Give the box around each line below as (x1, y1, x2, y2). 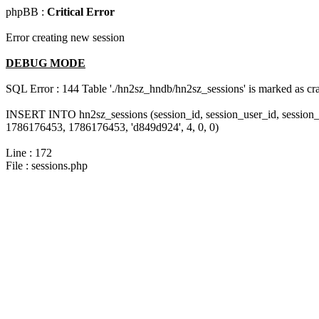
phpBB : (6, 6, 47, 18)
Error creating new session (6, 31, 125, 43)
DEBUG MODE (6, 57, 85, 69)
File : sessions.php (6, 159, 88, 172)
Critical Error (47, 6, 115, 18)
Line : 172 (6, 147, 52, 159)
